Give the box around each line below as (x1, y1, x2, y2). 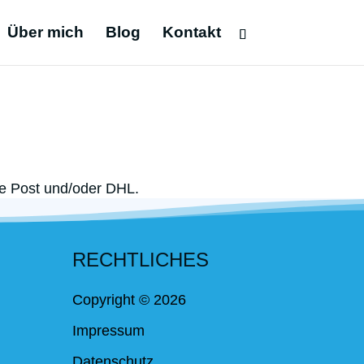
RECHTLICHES (72, 248, 210, 271)
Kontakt (162, 24, 221, 41)
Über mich (6, 24, 84, 41)
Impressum (72, 322, 145, 339)
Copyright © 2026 (72, 291, 187, 308)
